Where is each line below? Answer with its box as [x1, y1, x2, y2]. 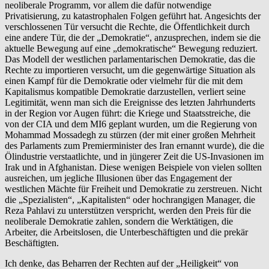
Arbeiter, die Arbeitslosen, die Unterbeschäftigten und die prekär [5, 226, 248, 237]
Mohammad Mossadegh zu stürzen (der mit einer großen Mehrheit [5, 129, 255, 140]
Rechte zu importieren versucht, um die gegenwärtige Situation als [5, 64, 255, 75]
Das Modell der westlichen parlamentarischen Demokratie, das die [5, 53, 255, 64]
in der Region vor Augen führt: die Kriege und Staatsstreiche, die [5, 107, 250, 118]
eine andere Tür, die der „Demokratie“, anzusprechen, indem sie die [5, 32, 261, 43]
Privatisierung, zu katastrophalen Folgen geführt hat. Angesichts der [5, 10, 261, 21]
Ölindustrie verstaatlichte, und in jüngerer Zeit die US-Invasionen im [5, 151, 264, 162]
